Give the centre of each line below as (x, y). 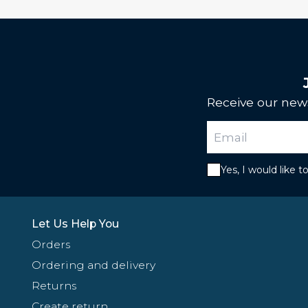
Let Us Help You (75, 223)
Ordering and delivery (93, 265)
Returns (54, 285)
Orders (51, 244)
